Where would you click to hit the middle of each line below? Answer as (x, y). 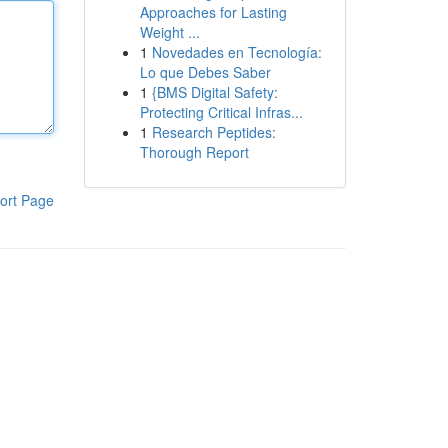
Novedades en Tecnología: (236, 52)
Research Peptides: (213, 132)
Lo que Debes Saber (205, 72)
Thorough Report (194, 152)
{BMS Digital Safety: (214, 92)
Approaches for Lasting (213, 12)
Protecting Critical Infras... (221, 112)
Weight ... (169, 32)
